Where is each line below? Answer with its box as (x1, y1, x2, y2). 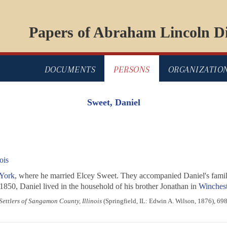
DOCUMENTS (44, 64, 95, 75)
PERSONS (113, 64, 150, 75)
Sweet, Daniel (87, 97, 140, 108)
